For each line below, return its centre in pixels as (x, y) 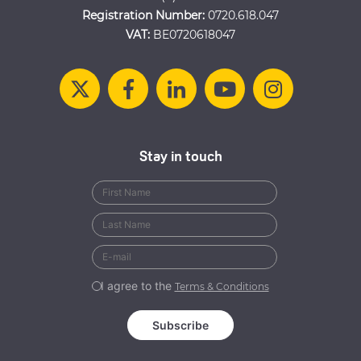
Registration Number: (143, 16)
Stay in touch (180, 158)
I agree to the (137, 286)
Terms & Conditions (222, 287)
